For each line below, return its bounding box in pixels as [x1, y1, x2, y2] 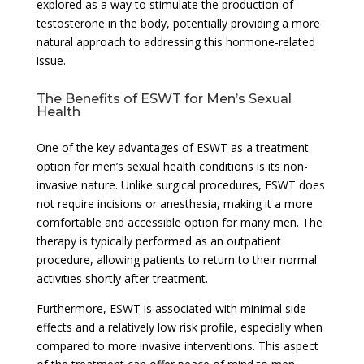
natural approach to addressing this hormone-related [36, 33, 315, 50]
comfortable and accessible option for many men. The [36, 214, 323, 230]
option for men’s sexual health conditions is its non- [36, 158, 308, 174]
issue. [36, 52, 66, 68]
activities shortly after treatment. [36, 270, 208, 286]
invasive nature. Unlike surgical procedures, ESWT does [36, 176, 325, 193]
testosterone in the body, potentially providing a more [36, 15, 320, 31]
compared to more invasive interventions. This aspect [36, 337, 318, 353]
